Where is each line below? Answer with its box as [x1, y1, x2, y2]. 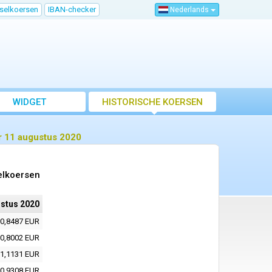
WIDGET [12, 97, 46, 108]
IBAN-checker [48, 5, 96, 14]
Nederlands [168, 5, 211, 15]
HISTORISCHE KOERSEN [102, 97, 203, 108]
